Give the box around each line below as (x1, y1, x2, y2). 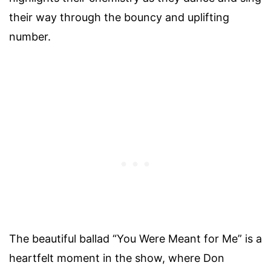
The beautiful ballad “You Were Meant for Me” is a (9, 232, 262, 245)
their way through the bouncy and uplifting (9, 10, 229, 24)
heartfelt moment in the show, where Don (9, 251, 224, 264)
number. (9, 30, 51, 43)
